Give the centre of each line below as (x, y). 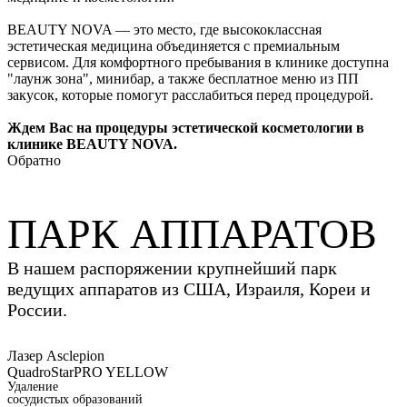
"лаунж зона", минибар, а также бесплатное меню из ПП (183, 79)
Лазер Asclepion (56, 356)
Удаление (33, 387)
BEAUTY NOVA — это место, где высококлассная (164, 30)
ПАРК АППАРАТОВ (192, 234)
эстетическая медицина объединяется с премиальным (174, 46)
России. (37, 310)
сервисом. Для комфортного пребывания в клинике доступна (198, 63)
